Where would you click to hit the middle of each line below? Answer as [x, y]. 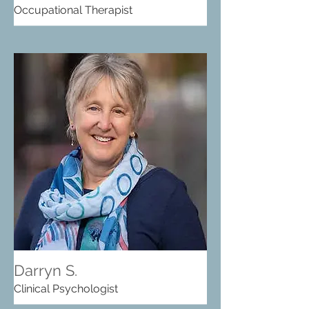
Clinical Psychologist [66, 289]
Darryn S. [46, 270]
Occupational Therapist [73, 10]
